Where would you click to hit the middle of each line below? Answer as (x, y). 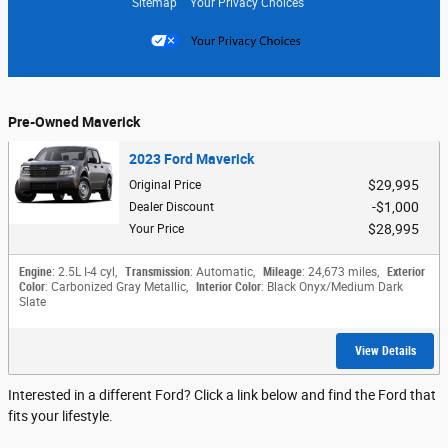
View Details (385, 350)
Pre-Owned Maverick (74, 121)
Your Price (156, 229)
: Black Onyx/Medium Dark (332, 287)
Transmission (157, 272)
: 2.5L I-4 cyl (83, 272)
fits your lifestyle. (60, 416)
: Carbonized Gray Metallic (115, 287)
